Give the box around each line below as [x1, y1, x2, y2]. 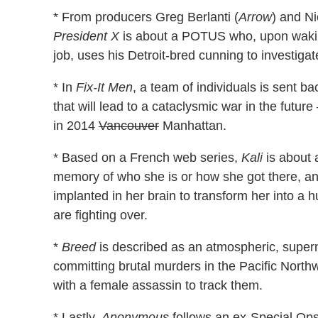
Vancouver [99, 118, 159, 133]
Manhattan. [159, 118, 226, 133]
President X [53, 28, 119, 43]
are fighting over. [53, 207, 148, 222]
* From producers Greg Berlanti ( [53, 9, 238, 24]
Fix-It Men [76, 79, 133, 94]
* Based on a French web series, [53, 150, 241, 165]
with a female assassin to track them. [53, 278, 263, 292]
